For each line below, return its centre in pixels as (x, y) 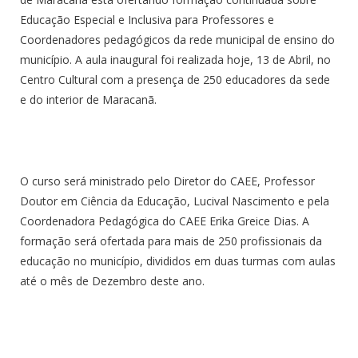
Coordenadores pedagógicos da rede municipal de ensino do (177, 39)
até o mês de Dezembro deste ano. (112, 280)
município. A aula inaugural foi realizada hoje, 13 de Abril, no (175, 59)
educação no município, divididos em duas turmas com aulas (178, 261)
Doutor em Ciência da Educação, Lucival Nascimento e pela (175, 201)
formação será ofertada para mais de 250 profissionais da (171, 241)
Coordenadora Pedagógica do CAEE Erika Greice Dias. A (165, 221)
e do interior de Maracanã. (88, 99)
